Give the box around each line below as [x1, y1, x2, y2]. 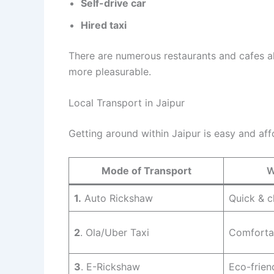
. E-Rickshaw [81, 260, 140, 273]
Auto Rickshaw [81, 191, 153, 204]
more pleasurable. [68, 65, 151, 78]
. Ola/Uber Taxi [80, 226, 149, 239]
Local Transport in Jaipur [68, 97, 185, 109]
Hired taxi [81, 18, 127, 31]
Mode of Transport [101, 164, 191, 177]
